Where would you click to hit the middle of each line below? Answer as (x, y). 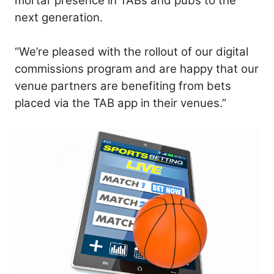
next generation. (59, 17)
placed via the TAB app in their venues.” (120, 103)
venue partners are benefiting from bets (123, 86)
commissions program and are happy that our (137, 68)
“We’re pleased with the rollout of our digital (131, 51)
